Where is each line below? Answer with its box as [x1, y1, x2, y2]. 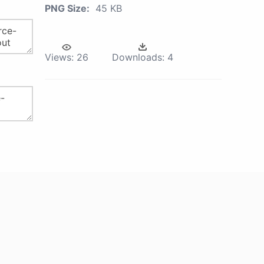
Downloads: [112, 51, 164, 63]
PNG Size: [45, 2, 90, 14]
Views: [45, 51, 74, 63]
